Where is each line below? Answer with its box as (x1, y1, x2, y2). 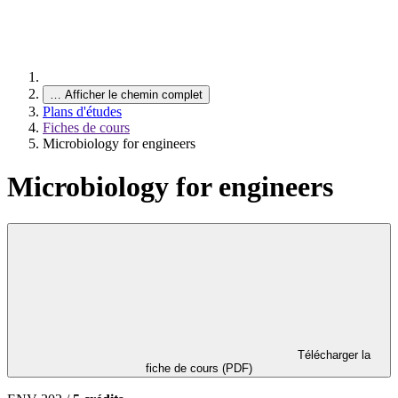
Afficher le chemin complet (65, 88, 203, 101)
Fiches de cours (43, 120, 130, 135)
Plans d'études (43, 104, 122, 119)
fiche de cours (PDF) (146, 361, 252, 375)
